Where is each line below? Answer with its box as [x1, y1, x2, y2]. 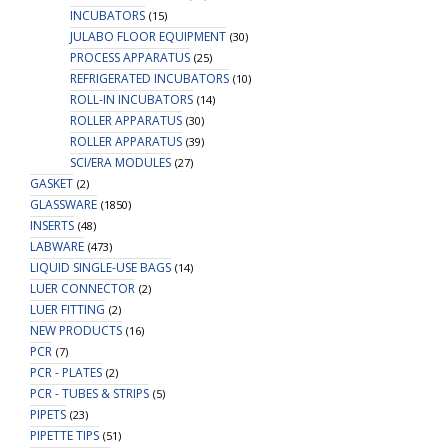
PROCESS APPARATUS [70, 49, 190, 66]
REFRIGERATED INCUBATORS [70, 70, 229, 87]
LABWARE [30, 238, 84, 255]
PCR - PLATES [30, 364, 102, 381]
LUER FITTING [30, 301, 105, 318]
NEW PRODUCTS [30, 322, 122, 339]
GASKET [30, 175, 73, 192]
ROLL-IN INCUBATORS [70, 91, 193, 108]
